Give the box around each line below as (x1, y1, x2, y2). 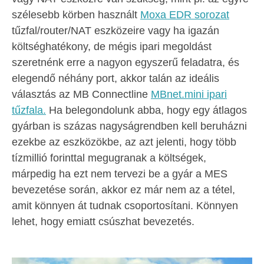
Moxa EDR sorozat (140, 9, 229, 21)
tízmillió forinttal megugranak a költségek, (12, 152, 206, 164)
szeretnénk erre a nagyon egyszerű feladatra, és (12, 57, 239, 68)
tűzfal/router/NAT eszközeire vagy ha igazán (12, 25, 219, 37)
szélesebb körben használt (12, 9, 140, 21)
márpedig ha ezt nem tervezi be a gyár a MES (12, 168, 227, 180)
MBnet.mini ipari (151, 88, 227, 100)
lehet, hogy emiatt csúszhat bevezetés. (12, 216, 194, 227)
